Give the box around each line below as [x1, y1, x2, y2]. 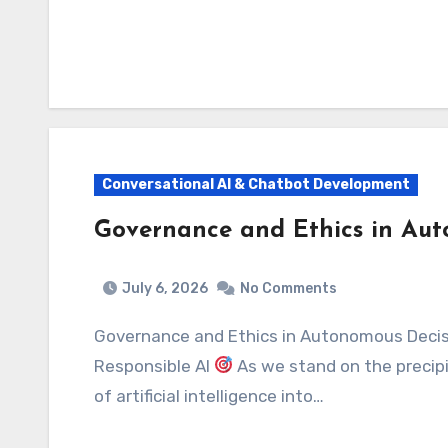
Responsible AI [94, 355, 214, 376]
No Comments [240, 279, 337, 297]
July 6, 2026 [122, 279, 208, 297]
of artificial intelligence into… [94, 385, 324, 406]
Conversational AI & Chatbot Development [102, 176, 410, 193]
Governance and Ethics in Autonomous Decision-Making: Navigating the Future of [94, 325, 106, 346]
